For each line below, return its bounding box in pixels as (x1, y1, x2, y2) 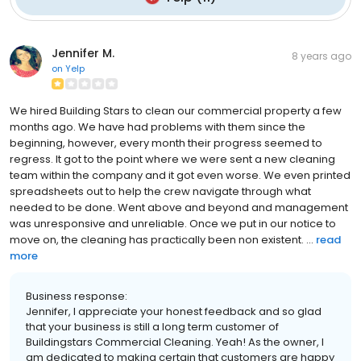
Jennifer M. (52, 44, 114, 61)
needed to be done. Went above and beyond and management (10, 199, 348, 215)
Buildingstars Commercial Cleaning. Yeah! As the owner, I (26, 334, 324, 350)
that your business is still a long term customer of (26, 318, 279, 334)
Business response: (26, 288, 127, 304)
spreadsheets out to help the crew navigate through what (10, 183, 311, 199)
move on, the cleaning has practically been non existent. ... (10, 231, 313, 247)
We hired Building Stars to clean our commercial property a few (10, 102, 342, 118)
